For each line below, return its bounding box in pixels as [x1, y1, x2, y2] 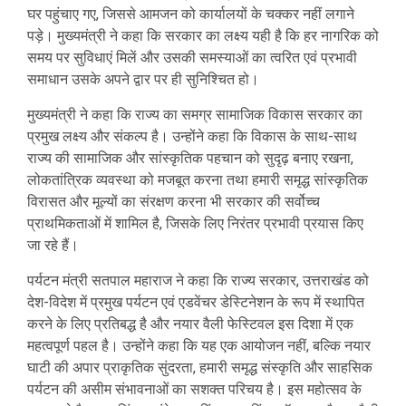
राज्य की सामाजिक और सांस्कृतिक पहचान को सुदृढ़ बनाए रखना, [27, 150, 353, 168]
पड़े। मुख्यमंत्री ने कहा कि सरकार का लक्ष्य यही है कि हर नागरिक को [27, 27, 379, 45]
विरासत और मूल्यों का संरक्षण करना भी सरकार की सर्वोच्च [27, 193, 320, 211]
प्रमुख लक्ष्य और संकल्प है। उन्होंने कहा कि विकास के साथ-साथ [27, 128, 357, 146]
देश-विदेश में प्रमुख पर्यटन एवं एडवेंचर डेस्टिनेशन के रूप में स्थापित [27, 294, 364, 312]
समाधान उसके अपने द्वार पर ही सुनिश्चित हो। [27, 71, 259, 89]
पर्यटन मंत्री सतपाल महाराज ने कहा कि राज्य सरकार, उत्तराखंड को [27, 272, 369, 290]
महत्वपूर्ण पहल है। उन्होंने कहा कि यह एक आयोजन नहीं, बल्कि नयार [27, 337, 371, 355]
